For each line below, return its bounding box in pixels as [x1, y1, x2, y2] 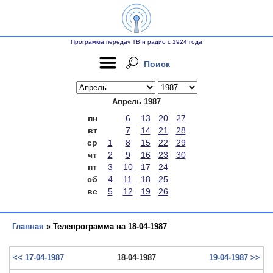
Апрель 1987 [112, 97, 161, 106]
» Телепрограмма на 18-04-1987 [44, 222, 167, 231]
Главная [12, 222, 44, 231]
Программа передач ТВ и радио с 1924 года [71, 38, 202, 45]
